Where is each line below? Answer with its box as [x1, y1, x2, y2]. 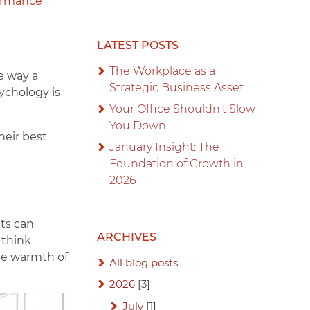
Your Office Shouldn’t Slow [109, 102, 256, 116]
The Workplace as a [109, 64, 216, 78]
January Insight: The [109, 140, 220, 154]
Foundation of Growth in [109, 157, 244, 171]
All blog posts [109, 256, 179, 270]
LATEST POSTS [97, 39, 179, 53]
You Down [109, 119, 167, 133]
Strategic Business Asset [109, 81, 244, 95]
